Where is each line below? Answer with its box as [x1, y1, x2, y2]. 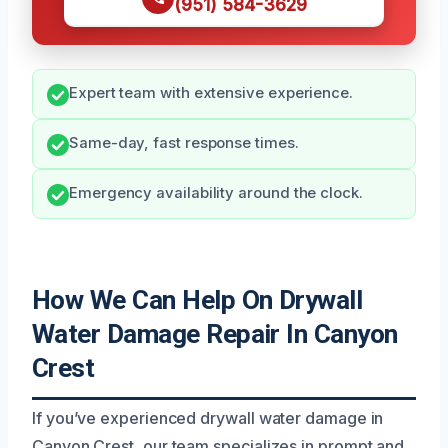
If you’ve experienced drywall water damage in [32, 408, 384, 429]
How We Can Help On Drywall [32, 285, 363, 316]
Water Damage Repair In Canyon [32, 319, 398, 350]
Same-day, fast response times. [69, 134, 299, 153]
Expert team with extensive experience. [69, 84, 353, 103]
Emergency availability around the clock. [69, 184, 363, 203]
